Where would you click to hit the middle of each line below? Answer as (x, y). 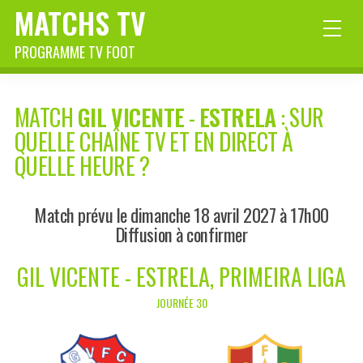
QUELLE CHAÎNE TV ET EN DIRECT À (154, 142)
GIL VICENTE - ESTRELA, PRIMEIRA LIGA (181, 277)
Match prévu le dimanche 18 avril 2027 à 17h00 (181, 215)
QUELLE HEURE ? (82, 166)
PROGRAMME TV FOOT (75, 52)
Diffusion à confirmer (181, 234)
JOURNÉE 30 (181, 303)
